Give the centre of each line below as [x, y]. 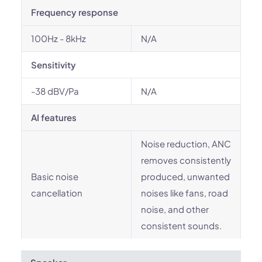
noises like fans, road [185, 193]
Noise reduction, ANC [186, 144]
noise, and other [175, 209]
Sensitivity [54, 65]
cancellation [57, 193]
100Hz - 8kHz [58, 38]
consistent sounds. [181, 225]
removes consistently [186, 160]
